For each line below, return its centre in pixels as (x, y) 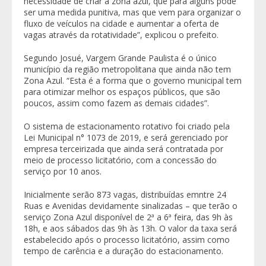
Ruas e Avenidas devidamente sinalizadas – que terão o (131, 205)
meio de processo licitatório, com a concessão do (120, 160)
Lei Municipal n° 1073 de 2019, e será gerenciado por (126, 137)
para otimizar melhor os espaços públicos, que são (122, 91)
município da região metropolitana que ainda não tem (127, 69)
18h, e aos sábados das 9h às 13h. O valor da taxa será (130, 228)
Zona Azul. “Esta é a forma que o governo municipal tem (133, 80)
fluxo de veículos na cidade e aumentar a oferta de (121, 23)
